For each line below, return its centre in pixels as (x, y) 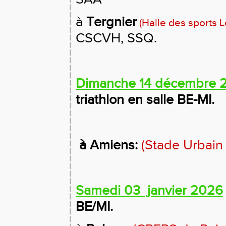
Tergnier (111, 22)
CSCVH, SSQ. (116, 38)
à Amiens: (108, 145)
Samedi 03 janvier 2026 (149, 191)
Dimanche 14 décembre (148, 84)
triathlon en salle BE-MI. (145, 100)
